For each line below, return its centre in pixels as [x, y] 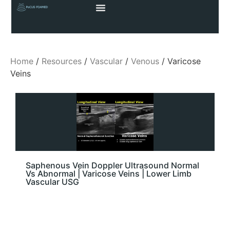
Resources [62, 61]
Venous [145, 61]
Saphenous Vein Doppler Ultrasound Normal [112, 165]
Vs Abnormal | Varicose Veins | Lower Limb [109, 173]
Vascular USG [52, 181]
